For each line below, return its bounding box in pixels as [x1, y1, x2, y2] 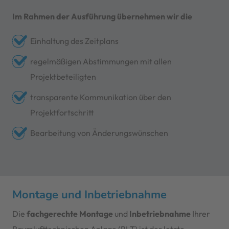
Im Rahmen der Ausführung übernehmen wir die [12, 11, 192, 22]
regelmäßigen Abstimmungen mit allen [30, 56, 172, 66]
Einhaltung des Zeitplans [30, 35, 119, 46]
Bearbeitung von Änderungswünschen [30, 127, 168, 138]
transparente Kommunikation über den [30, 91, 171, 102]
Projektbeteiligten [30, 71, 96, 82]
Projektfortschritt [30, 107, 94, 118]
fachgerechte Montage [26, 208, 113, 219]
